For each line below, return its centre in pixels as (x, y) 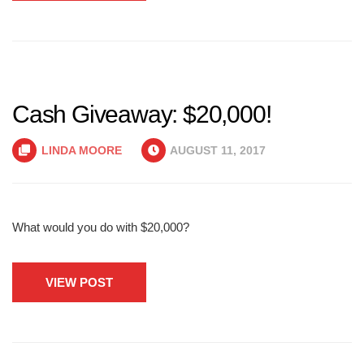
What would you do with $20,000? (101, 227)
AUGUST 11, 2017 (217, 150)
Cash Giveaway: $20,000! (142, 114)
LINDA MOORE (82, 150)
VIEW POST (79, 282)
